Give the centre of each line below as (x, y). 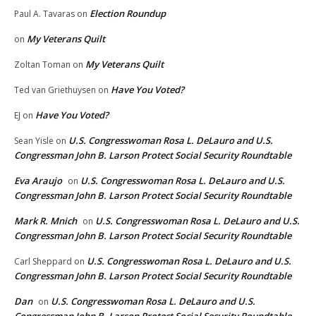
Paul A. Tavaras (44, 14)
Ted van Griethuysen (55, 90)
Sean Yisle (34, 141)
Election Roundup (128, 14)
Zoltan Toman (42, 65)
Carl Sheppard (43, 262)
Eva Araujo (38, 181)
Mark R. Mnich (45, 221)
